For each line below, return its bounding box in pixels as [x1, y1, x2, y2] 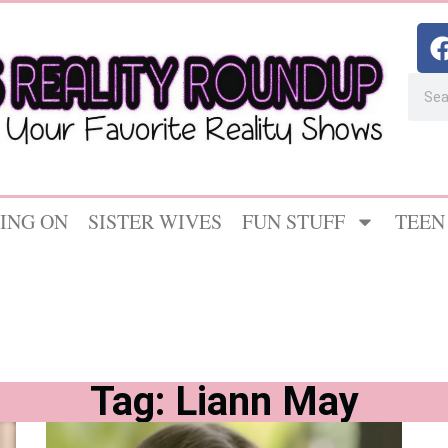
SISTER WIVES [88, 208, 222, 236]
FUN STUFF [242, 208, 345, 236]
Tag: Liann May [89, 377, 359, 425]
